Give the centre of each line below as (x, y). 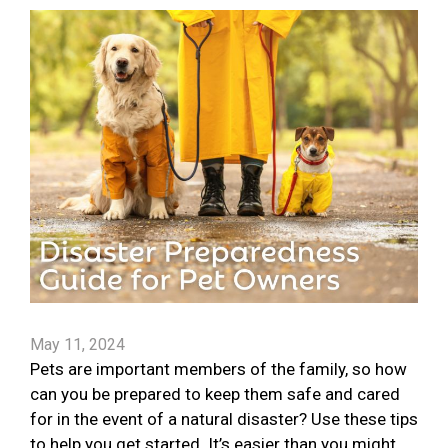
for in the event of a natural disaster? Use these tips (224, 419)
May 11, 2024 (77, 345)
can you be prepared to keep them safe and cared (215, 394)
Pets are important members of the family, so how (218, 369)
